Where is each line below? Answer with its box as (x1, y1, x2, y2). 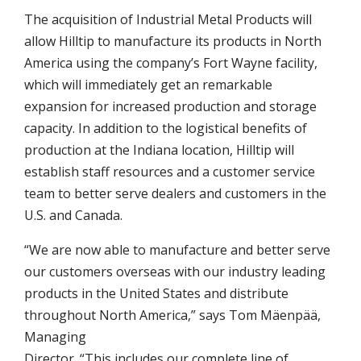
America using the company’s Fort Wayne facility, (24, 54, 317, 72)
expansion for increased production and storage (24, 98, 317, 115)
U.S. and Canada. (24, 206, 122, 224)
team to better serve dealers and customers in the (24, 185, 326, 202)
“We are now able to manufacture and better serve (24, 241, 330, 259)
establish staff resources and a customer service (24, 163, 315, 180)
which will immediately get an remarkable (24, 76, 272, 93)
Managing (24, 328, 86, 346)
